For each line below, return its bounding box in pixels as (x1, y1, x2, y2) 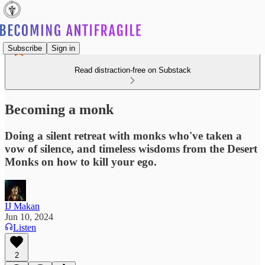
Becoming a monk (5, 101, 114, 117)
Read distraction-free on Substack (74, 66, 191, 75)
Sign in (51, 43, 75, 53)
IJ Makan (5, 201, 40, 211)
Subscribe (8, 43, 42, 53)
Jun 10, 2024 (5, 211, 53, 222)
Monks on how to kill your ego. (5, 155, 157, 168)
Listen (13, 222, 36, 232)
